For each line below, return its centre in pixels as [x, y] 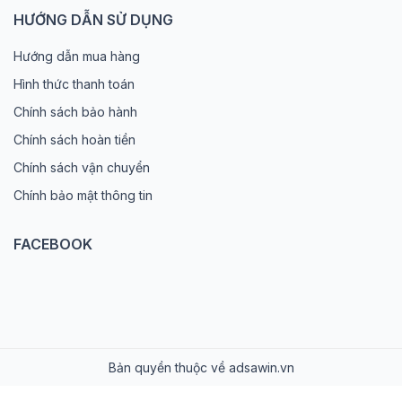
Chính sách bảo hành [75, 111]
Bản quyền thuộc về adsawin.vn [201, 367]
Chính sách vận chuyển [82, 167]
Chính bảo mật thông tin [83, 195]
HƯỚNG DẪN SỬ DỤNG [93, 19]
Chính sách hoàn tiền [74, 139]
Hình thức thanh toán [74, 83]
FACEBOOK [53, 244]
